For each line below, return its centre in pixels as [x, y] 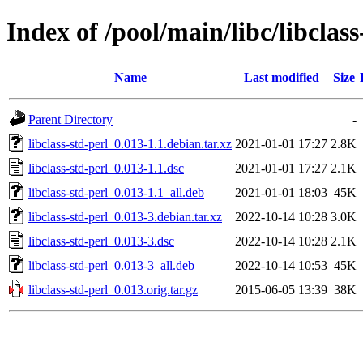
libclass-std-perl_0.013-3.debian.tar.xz [125, 216]
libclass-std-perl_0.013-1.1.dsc [106, 168]
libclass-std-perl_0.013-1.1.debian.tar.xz [130, 143]
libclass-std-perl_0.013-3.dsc [101, 241]
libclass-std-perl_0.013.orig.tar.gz [113, 289]
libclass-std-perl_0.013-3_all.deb [111, 265]
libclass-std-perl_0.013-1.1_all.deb [116, 192]
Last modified [281, 77]
